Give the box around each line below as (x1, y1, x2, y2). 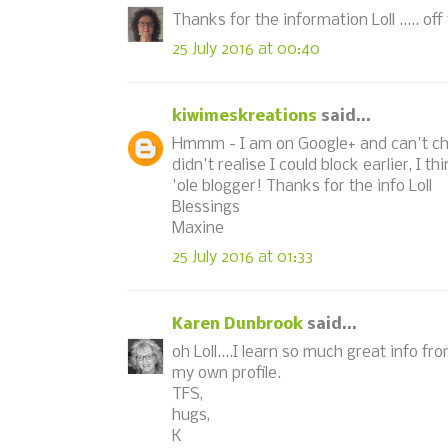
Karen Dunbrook (172, 315, 303, 333)
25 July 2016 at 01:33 (172, 248, 313, 266)
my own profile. (172, 365, 281, 382)
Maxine (172, 220, 224, 237)
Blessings (172, 199, 240, 216)
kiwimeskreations (172, 107, 317, 125)
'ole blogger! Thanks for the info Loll (172, 178, 432, 195)
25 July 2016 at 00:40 (172, 40, 320, 58)
